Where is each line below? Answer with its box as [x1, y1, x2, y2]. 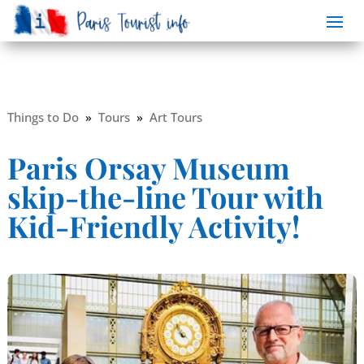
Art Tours [149, 108, 202, 125]
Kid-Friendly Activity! [6, 206, 300, 245]
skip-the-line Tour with [6, 176, 323, 216]
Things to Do [6, 108, 79, 125]
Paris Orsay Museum [6, 147, 290, 187]
